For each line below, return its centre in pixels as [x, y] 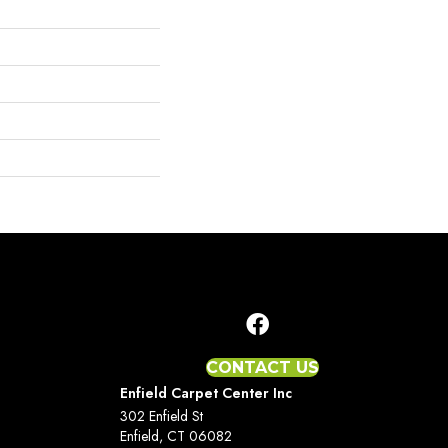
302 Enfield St [161, 415]
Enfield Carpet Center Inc [205, 392]
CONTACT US [263, 367]
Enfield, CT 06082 [175, 435]
